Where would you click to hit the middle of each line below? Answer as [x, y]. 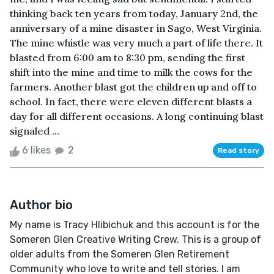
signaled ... [35, 131]
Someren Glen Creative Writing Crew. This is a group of [135, 240]
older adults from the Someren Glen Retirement [120, 254]
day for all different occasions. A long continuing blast [137, 117]
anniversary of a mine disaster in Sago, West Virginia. [136, 28]
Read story [239, 151]
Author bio [41, 205]
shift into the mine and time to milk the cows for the [131, 72]
